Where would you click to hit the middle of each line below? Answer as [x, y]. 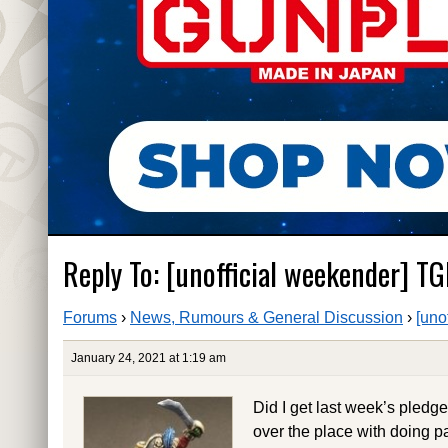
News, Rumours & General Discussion [266, 318]
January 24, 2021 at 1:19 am [148, 358]
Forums [90, 318]
